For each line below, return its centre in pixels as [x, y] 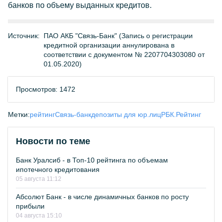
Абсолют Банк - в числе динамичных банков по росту [102, 197]
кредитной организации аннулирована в [109, 45]
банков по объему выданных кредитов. [80, 5]
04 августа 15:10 [39, 216]
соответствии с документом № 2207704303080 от [124, 55]
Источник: [24, 36]
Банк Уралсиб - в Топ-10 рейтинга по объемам [92, 160]
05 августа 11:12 [39, 179]
